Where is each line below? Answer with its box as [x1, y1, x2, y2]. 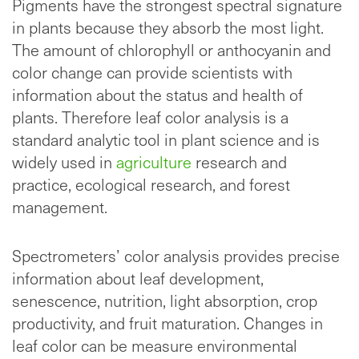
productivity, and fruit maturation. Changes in [12, 311, 323, 334]
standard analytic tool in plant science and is [12, 127, 320, 151]
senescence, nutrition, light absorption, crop [12, 288, 317, 312]
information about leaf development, [12, 266, 264, 289]
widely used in [12, 150, 116, 173]
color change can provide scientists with [12, 60, 292, 83]
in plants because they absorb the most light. [12, 15, 324, 38]
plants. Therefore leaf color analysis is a [12, 105, 288, 128]
